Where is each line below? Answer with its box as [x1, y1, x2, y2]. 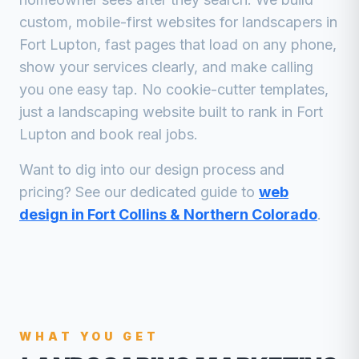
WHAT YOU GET [19, 329, 159, 343]
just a [19, 103, 58, 120]
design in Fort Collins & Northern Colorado [19, 206, 317, 223]
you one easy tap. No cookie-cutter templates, [19, 81, 329, 98]
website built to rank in [139, 103, 292, 120]
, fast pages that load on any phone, [97, 36, 337, 53]
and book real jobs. [67, 126, 198, 143]
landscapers [242, 14, 322, 30]
